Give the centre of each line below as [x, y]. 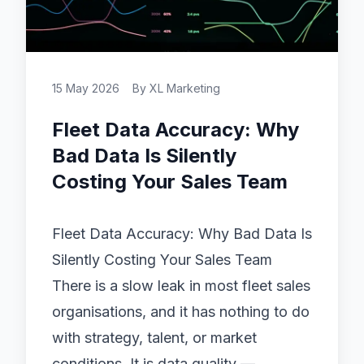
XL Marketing [185, 88]
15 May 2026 [86, 88]
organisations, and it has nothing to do [181, 312]
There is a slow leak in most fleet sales [181, 286]
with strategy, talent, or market [154, 338]
